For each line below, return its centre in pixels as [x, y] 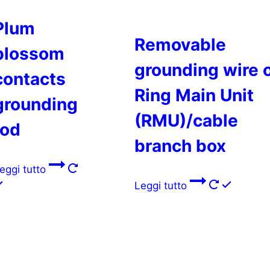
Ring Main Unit [194, 95]
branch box [180, 146]
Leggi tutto [162, 185]
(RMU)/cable [186, 120]
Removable [180, 44]
